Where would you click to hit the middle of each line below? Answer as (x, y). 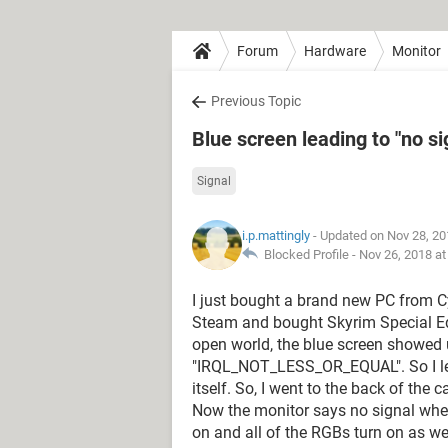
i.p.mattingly (276, 235)
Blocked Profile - (308, 254)
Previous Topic (256, 101)
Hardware (335, 50)
